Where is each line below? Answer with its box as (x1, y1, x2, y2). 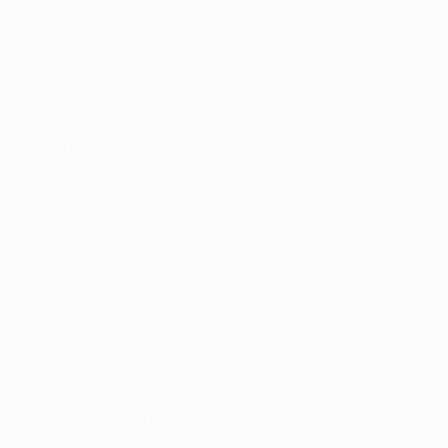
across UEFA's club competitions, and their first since (24, 113, 408, 135)
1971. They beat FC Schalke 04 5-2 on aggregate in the (24, 137, 412, 159)
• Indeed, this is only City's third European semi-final (24, 89, 404, 111)
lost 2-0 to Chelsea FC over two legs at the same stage (24, 185, 414, 207)
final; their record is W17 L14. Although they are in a (24, 273, 391, 295)
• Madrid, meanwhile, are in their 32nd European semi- (24, 249, 420, 271)
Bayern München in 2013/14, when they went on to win (24, 345, 418, 367)
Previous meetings (24, 409, 160, 431)
